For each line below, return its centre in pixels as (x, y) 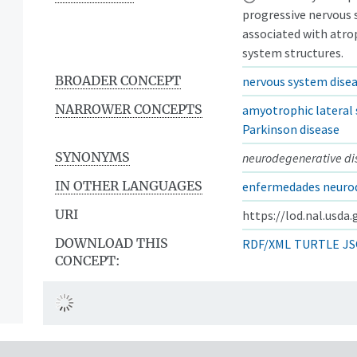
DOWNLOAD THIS (112, 243)
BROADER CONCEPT (118, 80)
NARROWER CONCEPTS (129, 109)
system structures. (293, 52)
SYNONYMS (92, 157)
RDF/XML (267, 243)
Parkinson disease (291, 129)
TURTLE (317, 243)
